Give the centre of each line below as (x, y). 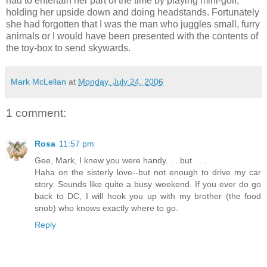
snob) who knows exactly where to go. (106, 208)
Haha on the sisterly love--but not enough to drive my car (148, 173)
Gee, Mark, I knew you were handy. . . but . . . (120, 161)
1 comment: (36, 113)
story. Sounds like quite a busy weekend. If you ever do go (148, 184)
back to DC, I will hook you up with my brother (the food (148, 196)
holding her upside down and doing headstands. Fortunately (133, 12)
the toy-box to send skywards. (68, 48)
